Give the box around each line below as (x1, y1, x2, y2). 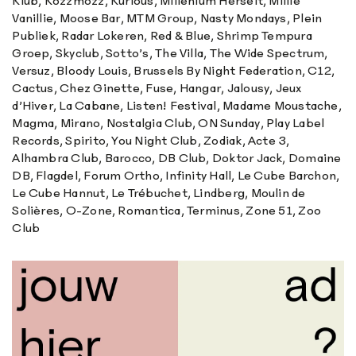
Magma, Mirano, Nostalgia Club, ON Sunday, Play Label (12, 114, 325, 130)
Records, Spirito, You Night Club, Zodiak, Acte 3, (12, 132, 290, 148)
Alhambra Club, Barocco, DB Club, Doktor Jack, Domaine (12, 149, 342, 165)
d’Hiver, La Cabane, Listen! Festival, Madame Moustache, (12, 97, 342, 113)
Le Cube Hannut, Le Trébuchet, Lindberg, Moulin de (12, 184, 306, 200)
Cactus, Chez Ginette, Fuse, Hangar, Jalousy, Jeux (12, 79, 302, 95)
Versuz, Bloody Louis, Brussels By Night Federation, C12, (12, 62, 335, 78)
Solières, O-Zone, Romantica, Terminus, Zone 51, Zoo (12, 202, 322, 218)
